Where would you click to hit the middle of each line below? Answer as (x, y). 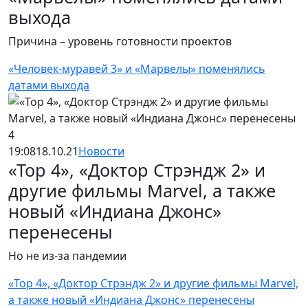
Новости (101, 151)
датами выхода (49, 85)
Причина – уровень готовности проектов (120, 41)
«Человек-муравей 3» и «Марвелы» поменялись (137, 68)
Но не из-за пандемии (69, 255)
